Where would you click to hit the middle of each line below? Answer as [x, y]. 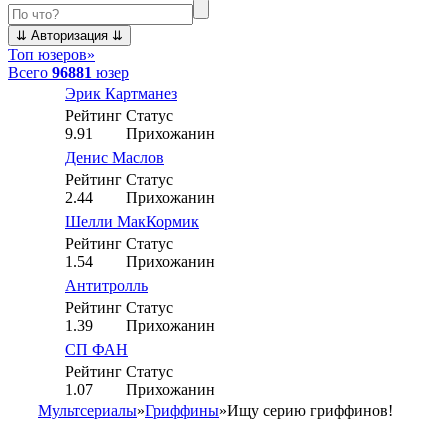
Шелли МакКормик [132, 221]
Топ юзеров [47, 54]
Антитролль [106, 285]
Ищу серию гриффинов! [310, 410]
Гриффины [182, 410]
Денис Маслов [114, 157]
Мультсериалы [87, 410]
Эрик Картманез [121, 93]
